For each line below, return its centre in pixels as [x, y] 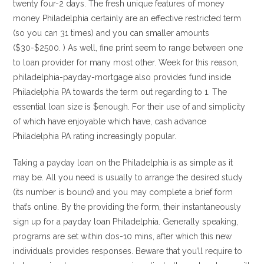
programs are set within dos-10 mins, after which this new [123, 236]
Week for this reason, [198, 62]
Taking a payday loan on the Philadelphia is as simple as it [123, 163]
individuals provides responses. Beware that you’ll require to [128, 251]
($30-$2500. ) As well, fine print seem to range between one [128, 48]
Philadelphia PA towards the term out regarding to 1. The [120, 92]
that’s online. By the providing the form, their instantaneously [127, 207]
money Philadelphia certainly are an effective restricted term [127, 18]
